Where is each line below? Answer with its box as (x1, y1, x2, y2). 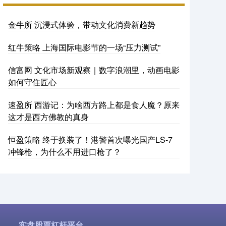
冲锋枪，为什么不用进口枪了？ (8, 145, 121, 157)
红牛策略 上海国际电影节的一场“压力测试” (8, 41, 160, 53)
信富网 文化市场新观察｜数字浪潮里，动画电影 (8, 64, 180, 76)
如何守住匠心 (8, 76, 56, 88)
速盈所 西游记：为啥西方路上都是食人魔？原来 (8, 98, 180, 110)
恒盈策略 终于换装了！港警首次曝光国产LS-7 (8, 133, 173, 145)
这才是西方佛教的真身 (8, 110, 89, 123)
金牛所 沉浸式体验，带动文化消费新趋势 (8, 18, 155, 30)
